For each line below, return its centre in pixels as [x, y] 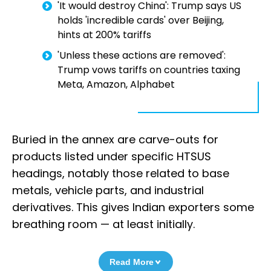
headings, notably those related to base [121, 174]
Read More [131, 262]
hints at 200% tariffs [104, 35]
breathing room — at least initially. [103, 224]
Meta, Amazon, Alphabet [116, 85]
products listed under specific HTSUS [112, 157]
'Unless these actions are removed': [142, 56]
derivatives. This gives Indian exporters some [133, 207]
